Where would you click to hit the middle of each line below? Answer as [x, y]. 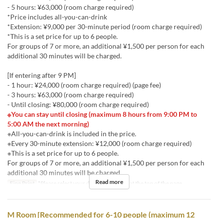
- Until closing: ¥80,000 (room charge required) [78, 104]
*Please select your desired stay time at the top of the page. [110, 183]
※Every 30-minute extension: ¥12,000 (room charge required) [100, 143]
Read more [109, 182]
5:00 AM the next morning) [48, 124]
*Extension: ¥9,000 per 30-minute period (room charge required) [105, 26]
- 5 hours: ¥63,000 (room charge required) [71, 7]
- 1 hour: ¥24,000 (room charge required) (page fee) [84, 85]
